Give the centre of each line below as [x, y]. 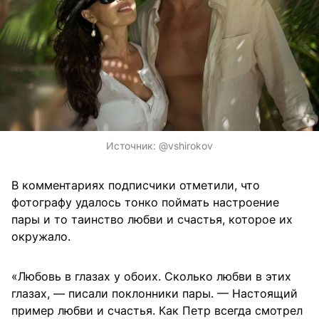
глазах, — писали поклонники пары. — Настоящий [155, 294]
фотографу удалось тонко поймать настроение [145, 203]
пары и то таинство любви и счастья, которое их [152, 220]
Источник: [132, 146]
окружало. [41, 237]
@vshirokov [186, 146]
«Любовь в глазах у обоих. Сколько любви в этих [151, 277]
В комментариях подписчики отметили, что [136, 185]
